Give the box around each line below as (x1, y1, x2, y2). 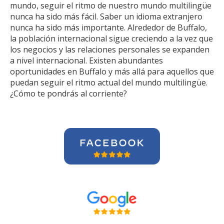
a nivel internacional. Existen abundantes (10, 55, 163, 66)
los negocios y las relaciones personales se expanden (10, 44, 209, 55)
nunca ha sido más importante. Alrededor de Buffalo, (10, 22, 207, 33)
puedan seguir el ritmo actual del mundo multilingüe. (10, 77, 207, 88)
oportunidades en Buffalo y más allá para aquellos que (10, 66, 214, 77)
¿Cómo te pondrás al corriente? (10, 88, 127, 99)
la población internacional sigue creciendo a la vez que (10, 33, 213, 44)
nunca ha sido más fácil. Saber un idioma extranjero (10, 11, 202, 22)
